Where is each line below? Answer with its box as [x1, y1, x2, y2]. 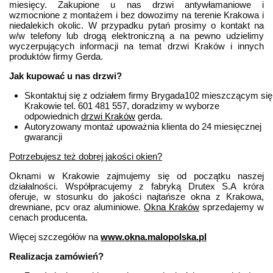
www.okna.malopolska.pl [101, 232, 207, 243]
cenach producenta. [9, 212, 88, 223]
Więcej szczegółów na [9, 232, 101, 243]
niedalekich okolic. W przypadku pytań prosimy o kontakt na [9, 20, 264, 31]
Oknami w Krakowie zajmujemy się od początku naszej [9, 171, 264, 182]
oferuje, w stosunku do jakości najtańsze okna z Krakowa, [9, 191, 264, 202]
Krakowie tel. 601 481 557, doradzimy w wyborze [24, 101, 219, 112]
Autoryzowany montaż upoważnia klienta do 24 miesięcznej [24, 121, 261, 132]
